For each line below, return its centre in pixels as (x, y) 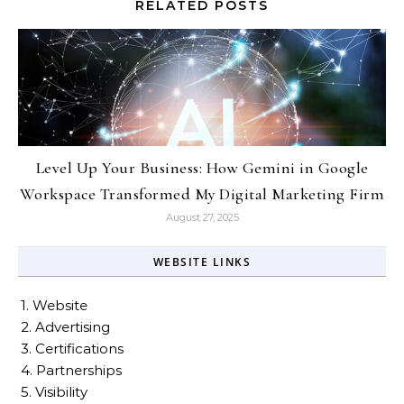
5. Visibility (54, 392)
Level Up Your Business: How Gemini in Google (202, 168)
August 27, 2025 (202, 217)
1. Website (54, 305)
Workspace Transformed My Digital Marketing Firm (202, 194)
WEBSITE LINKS (202, 262)
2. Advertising (65, 327)
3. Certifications (72, 349)
